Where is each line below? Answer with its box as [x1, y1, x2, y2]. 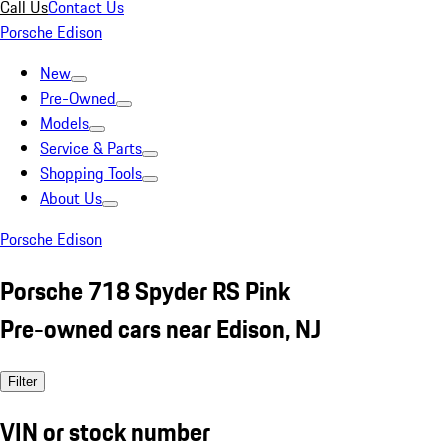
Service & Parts [40, 136, 142, 160]
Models [40, 111, 89, 135]
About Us [40, 186, 102, 210]
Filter [8, 373, 37, 389]
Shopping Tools [40, 161, 142, 185]
